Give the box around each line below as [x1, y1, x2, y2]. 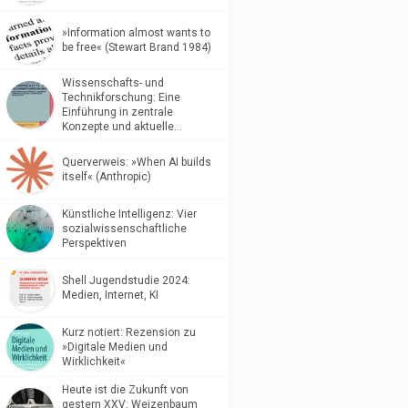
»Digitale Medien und [61, 341, 168, 353]
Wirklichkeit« [61, 355, 126, 368]
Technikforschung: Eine [61, 91, 180, 104]
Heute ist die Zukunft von [61, 383, 189, 396]
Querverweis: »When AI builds [61, 156, 211, 168]
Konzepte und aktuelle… [61, 120, 182, 133]
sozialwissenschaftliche [61, 222, 187, 235]
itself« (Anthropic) [61, 170, 151, 183]
